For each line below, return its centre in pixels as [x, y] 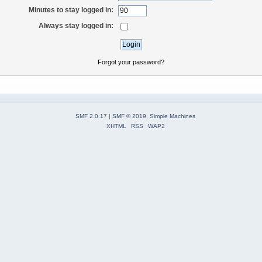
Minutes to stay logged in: [71, 10]
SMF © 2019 [129, 116]
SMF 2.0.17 [91, 116]
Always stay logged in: [76, 25]
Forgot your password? [131, 62]
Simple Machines [173, 116]
